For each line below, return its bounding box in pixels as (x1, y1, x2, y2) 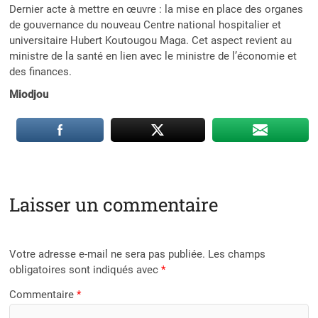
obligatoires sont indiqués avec (9, 263, 162, 276)
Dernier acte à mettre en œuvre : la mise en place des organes (9, 3, 304, 16)
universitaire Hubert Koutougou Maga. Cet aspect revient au (9, 34, 292, 48)
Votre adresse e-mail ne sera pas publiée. (9, 247, 206, 261)
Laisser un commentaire (9, 192, 219, 217)
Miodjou (9, 88, 49, 102)
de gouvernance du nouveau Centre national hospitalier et (9, 18, 282, 32)
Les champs (208, 247, 266, 261)
